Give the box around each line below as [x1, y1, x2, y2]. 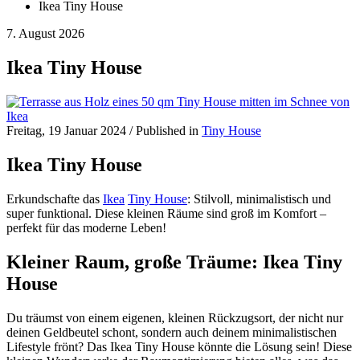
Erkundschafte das [6, 192, 103, 207]
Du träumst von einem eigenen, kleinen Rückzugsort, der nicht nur [6, 310, 343, 325]
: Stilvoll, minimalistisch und [187, 192, 331, 207]
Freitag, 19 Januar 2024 [6, 124, 126, 138]
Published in [136, 124, 202, 138]
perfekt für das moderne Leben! [6, 221, 166, 235]
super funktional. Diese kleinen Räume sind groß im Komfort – [6, 207, 326, 221]
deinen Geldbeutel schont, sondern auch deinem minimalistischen [6, 325, 337, 339]
